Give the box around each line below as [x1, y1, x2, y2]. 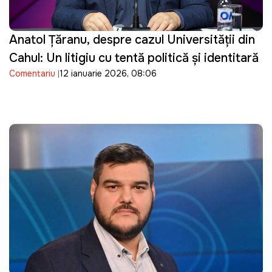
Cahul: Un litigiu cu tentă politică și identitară [9, 50, 259, 66]
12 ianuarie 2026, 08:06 [59, 68, 157, 80]
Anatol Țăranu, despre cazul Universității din [9, 32, 255, 48]
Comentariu [9, 68, 55, 80]
